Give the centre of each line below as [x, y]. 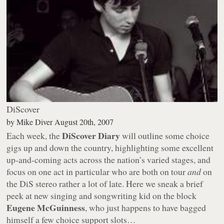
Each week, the [34, 136]
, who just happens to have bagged [146, 208]
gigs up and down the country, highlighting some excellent [110, 148]
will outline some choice [165, 136]
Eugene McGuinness [46, 208]
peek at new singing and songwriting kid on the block [102, 196]
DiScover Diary [91, 136]
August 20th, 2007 [84, 122]
